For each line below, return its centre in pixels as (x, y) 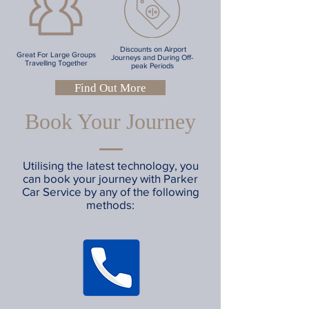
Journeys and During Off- (152, 57)
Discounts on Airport (152, 49)
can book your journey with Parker (110, 178)
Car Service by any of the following (110, 191)
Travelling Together (56, 63)
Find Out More (110, 88)
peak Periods (152, 66)
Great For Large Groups (56, 54)
